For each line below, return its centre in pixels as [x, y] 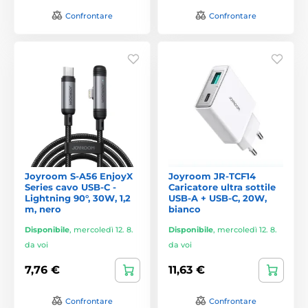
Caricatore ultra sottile [222, 187]
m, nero [43, 209]
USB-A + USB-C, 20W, [218, 198]
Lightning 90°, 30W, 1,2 [78, 198]
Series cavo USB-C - [70, 187]
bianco [185, 209]
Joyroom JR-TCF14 [212, 176]
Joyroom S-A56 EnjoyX [79, 176]
